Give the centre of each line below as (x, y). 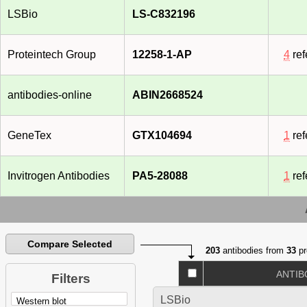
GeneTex (29, 136)
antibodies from (254, 251)
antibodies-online (50, 95)
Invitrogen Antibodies (59, 176)
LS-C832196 (164, 14)
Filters (71, 279)
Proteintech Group (52, 55)
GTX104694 (162, 136)
